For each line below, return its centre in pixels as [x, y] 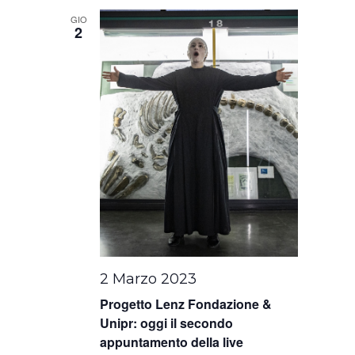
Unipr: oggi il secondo [167, 323]
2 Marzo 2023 [149, 279]
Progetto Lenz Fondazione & [186, 303]
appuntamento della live [172, 342]
